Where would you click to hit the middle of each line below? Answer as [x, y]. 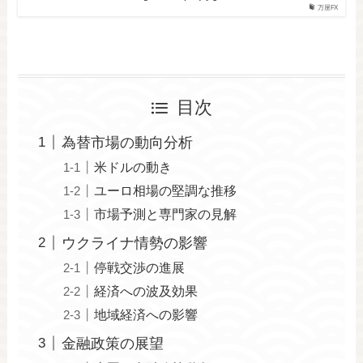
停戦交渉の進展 [140, 267]
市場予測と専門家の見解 [166, 214]
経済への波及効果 [146, 290]
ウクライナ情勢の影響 [135, 243]
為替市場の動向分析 [128, 142]
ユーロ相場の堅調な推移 [166, 190]
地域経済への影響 [146, 314]
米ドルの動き [133, 167]
